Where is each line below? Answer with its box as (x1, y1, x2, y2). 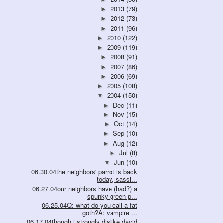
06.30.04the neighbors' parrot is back (31, 167, 137, 177)
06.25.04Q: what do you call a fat (42, 200, 137, 210)
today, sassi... (97, 174, 137, 184)
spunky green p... (87, 191, 137, 201)
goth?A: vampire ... (82, 207, 137, 217)
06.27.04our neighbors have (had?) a (32, 183, 137, 193)
